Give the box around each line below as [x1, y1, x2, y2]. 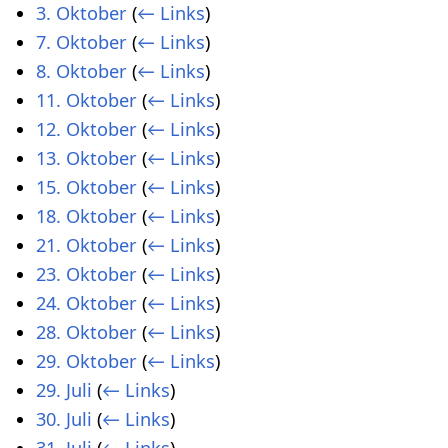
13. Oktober [36, 145, 137, 170]
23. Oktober [36, 261, 137, 286]
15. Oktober [36, 174, 137, 199]
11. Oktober [36, 87, 137, 112]
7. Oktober [36, 29, 127, 54]
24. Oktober [36, 290, 137, 315]
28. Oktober [36, 319, 137, 344]
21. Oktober [36, 232, 137, 257]
